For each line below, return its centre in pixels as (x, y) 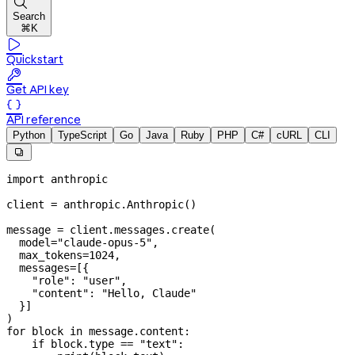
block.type (82, 344)
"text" (155, 344)
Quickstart (35, 59)
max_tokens (44, 255)
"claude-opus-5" (105, 242)
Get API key (38, 89)
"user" (101, 280)
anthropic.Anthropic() (127, 204)
